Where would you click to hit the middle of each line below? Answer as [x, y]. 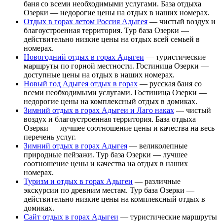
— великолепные [157, 146]
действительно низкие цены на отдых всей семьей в [112, 39]
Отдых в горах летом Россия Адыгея [86, 21]
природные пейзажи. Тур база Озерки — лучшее [106, 154]
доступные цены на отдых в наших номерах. [99, 74]
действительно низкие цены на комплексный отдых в [114, 199]
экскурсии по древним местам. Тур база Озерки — [109, 190]
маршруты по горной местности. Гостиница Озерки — [116, 66]
